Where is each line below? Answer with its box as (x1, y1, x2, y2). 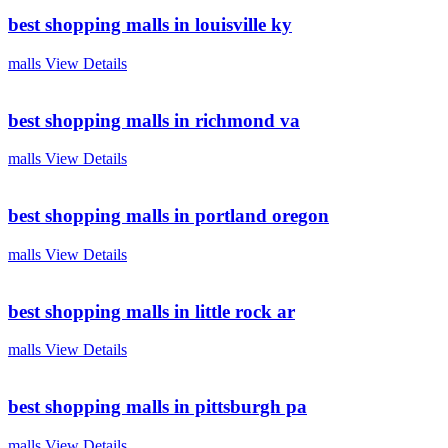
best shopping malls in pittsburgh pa (8, 395, 307, 417)
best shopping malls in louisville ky (8, 14, 292, 36)
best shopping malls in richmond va (8, 109, 300, 131)
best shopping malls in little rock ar (8, 300, 295, 322)
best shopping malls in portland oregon (8, 205, 329, 227)
